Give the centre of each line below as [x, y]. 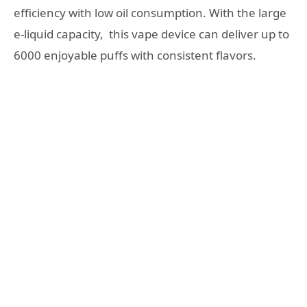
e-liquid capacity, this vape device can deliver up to [151, 34]
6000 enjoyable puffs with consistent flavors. [135, 55]
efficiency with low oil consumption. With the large [150, 12]
